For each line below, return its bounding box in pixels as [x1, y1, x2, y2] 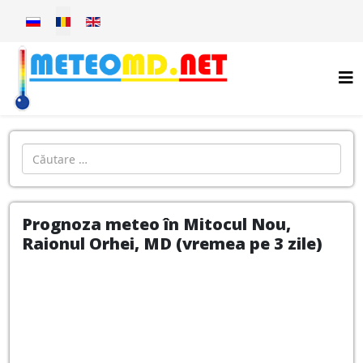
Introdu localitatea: [21, 144, 125, 160]
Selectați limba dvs [25, 7, 127, 23]
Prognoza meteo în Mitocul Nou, [22, 213, 291, 235]
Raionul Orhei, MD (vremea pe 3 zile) [22, 233, 322, 254]
